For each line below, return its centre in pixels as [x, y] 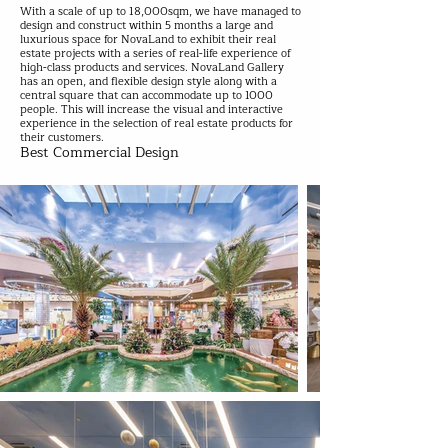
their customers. [62, 137]
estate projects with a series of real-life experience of [155, 53]
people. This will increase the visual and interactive [151, 109]
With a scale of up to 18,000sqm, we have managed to [160, 11]
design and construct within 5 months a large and [146, 25]
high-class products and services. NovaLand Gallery [152, 67]
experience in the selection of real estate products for [156, 123]
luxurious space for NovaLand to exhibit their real [148, 39]
